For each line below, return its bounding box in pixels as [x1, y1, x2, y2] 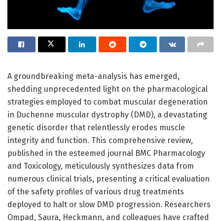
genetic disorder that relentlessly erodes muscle [7, 122, 185, 132]
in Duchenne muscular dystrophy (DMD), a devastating [7, 110, 207, 119]
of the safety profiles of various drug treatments [7, 186, 184, 196]
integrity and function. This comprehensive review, [7, 135, 193, 145]
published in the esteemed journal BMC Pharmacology [7, 148, 205, 158]
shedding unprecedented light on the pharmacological [7, 84, 208, 94]
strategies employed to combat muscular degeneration [7, 97, 208, 107]
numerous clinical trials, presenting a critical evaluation [7, 174, 210, 184]
